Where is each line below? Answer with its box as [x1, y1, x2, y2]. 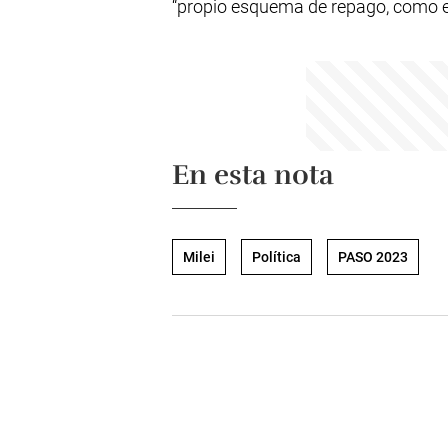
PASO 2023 [338, 249, 408, 265]
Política [252, 249, 301, 265]
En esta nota [172, 158, 334, 192]
